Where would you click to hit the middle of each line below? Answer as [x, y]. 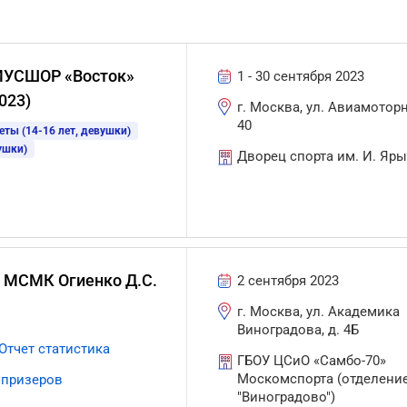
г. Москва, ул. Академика [319, 312]
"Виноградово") [287, 397]
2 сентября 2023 [288, 281]
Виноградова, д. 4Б [298, 330]
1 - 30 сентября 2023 [301, 76]
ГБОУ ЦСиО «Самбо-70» [312, 361]
